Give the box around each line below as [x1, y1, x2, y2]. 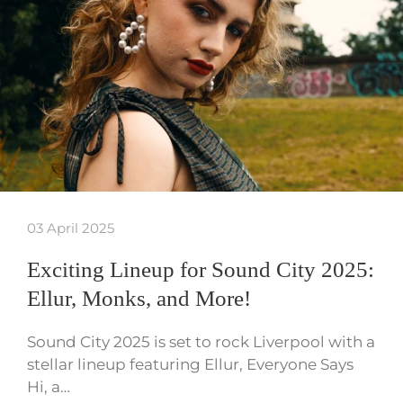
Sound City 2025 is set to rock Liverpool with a [27, 332, 375, 351]
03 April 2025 [27, 219, 114, 237]
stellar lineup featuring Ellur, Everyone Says [27, 354, 354, 373]
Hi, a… [27, 377, 70, 396]
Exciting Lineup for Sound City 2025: [27, 256, 374, 282]
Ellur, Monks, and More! [27, 285, 251, 310]
